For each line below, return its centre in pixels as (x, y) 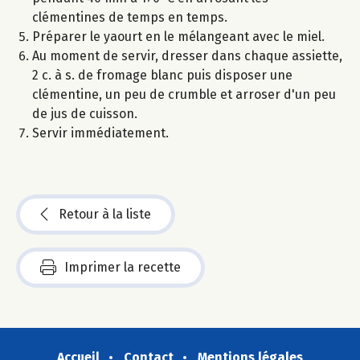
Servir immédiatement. (100, 133)
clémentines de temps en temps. (130, 18)
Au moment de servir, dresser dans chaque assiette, (187, 56)
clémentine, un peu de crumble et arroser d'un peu (184, 95)
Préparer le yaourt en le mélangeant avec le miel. (178, 37)
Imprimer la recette (123, 268)
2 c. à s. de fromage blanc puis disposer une (162, 76)
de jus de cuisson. (85, 114)
